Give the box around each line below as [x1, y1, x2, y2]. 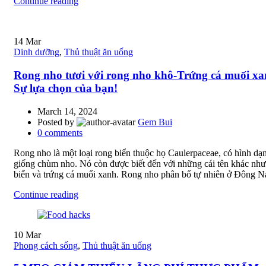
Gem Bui [138, 116, 172, 127]
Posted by [37, 116, 77, 127]
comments [45, 127, 83, 138]
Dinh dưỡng [14, 47, 59, 58]
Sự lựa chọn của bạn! [14, 81, 118, 94]
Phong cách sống [14, 240, 78, 251]
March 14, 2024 [37, 106, 97, 116]
